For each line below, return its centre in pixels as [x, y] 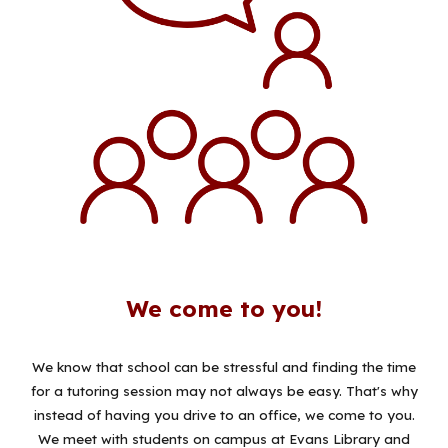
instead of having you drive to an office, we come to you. [224, 415]
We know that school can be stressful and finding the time [224, 367]
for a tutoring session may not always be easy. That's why [224, 391]
